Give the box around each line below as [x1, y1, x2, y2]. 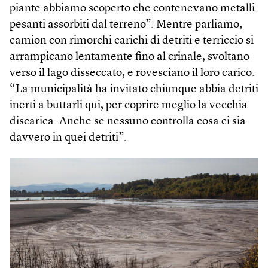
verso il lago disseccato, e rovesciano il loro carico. [10, 68, 255, 80]
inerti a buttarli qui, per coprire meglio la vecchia [10, 100, 248, 112]
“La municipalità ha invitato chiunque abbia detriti [10, 84, 258, 96]
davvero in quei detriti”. [10, 132, 127, 144]
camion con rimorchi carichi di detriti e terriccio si [10, 35, 254, 47]
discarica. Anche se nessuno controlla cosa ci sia [10, 116, 246, 128]
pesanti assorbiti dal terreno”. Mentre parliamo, [10, 19, 242, 31]
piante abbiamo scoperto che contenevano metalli [10, 3, 255, 15]
